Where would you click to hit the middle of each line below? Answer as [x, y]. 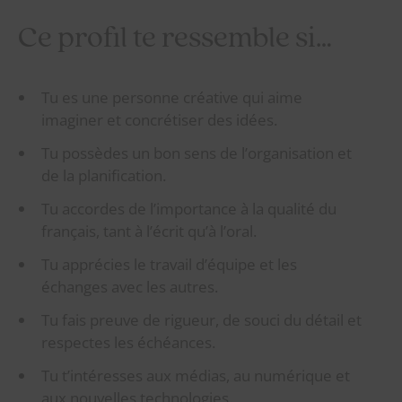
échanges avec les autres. [130, 286]
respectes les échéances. [128, 342]
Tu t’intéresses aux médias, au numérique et [196, 375]
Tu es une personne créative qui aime [172, 97]
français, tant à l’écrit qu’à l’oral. [149, 231]
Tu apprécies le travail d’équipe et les [169, 264]
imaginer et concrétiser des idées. [159, 119]
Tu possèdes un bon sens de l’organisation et [197, 153]
